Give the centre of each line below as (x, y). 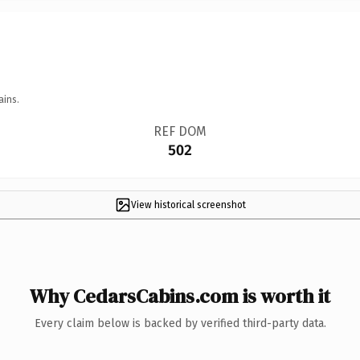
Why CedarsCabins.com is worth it (180, 296)
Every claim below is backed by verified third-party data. (180, 323)
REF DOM (180, 131)
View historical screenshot (188, 205)
